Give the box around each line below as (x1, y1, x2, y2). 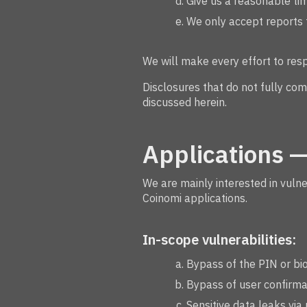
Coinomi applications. (143, 191, 247, 205)
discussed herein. (143, 95, 227, 109)
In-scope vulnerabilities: (143, 230, 296, 249)
